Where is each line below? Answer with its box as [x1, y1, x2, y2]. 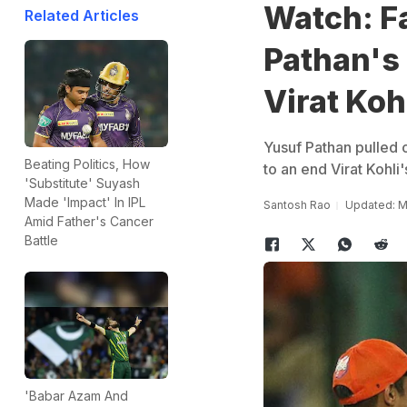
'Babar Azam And [25, 388, 128, 404]
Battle [25, 233, 58, 249]
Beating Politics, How [25, 156, 150, 173]
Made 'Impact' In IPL [25, 194, 145, 211]
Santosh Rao [263, 198, 331, 212]
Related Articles [25, 6, 139, 25]
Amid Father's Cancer [25, 213, 154, 230]
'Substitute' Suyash [25, 175, 140, 192]
